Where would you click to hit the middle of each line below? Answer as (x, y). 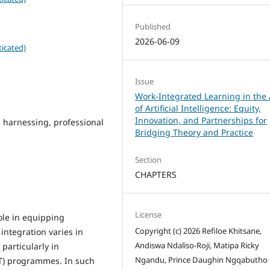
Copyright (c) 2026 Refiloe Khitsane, (199, 231)
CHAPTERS (156, 174)
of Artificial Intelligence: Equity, (198, 108)
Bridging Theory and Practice (194, 132)
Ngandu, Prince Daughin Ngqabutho (202, 259)
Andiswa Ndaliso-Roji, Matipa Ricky (197, 245)
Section (149, 159)
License (149, 214)
